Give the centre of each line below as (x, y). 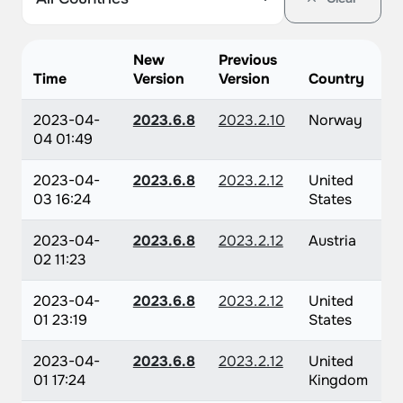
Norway (335, 120)
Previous (247, 60)
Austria (332, 241)
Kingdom (338, 380)
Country (336, 79)
